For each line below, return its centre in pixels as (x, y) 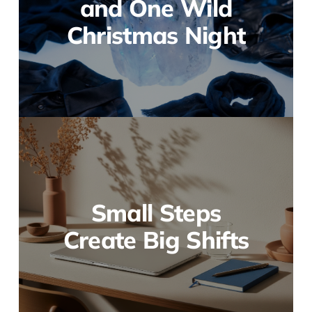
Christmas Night (156, 35)
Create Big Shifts (156, 240)
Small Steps (156, 212)
